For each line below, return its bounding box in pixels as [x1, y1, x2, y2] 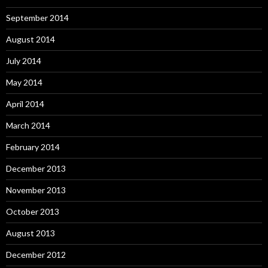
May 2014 [6, 77, 42, 87]
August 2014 [6, 34, 55, 44]
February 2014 [6, 142, 60, 152]
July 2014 [6, 56, 41, 66]
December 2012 [6, 249, 66, 260]
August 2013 [6, 228, 55, 238]
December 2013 [6, 163, 66, 173]
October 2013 [6, 206, 59, 217]
